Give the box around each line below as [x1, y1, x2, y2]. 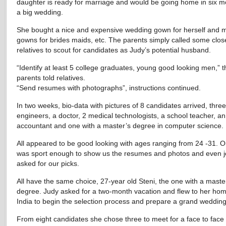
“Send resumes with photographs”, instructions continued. [17, 84, 201, 92]
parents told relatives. [17, 74, 85, 82]
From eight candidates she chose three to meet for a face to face [17, 215, 224, 223]
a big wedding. [17, 8, 63, 16]
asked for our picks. [17, 159, 79, 167]
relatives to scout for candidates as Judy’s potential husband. [17, 46, 211, 54]
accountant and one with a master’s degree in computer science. [17, 122, 223, 130]
